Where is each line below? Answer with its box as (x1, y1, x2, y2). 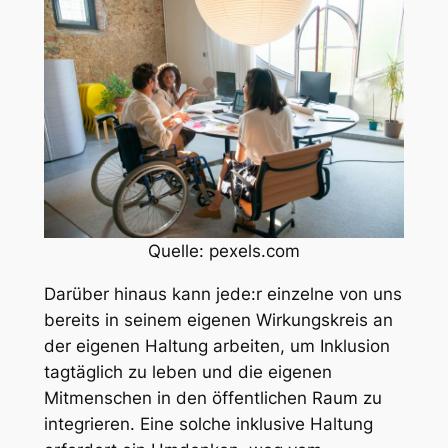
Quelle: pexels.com (148, 241, 300, 262)
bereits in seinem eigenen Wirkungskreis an (43, 310, 393, 331)
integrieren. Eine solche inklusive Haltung (43, 414, 373, 435)
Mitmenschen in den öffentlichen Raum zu (43, 388, 382, 409)
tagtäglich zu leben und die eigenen (43, 362, 332, 383)
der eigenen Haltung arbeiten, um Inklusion (43, 336, 390, 357)
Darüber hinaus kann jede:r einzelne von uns (43, 284, 402, 305)
